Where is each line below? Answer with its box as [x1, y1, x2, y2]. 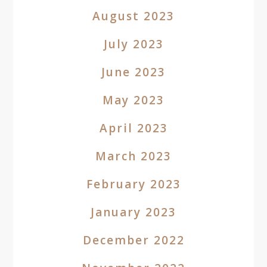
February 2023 [86, 176, 181, 192]
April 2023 [99, 120, 168, 136]
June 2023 [101, 64, 166, 80]
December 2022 [82, 232, 185, 248]
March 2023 [95, 148, 172, 164]
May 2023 [103, 92, 164, 108]
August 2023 [92, 8, 175, 24]
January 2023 [91, 204, 176, 220]
